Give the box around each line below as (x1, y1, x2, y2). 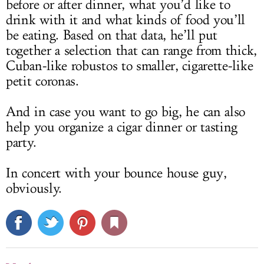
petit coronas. (6, 73, 79, 90)
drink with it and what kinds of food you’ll (6, 12, 246, 28)
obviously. (6, 180, 62, 197)
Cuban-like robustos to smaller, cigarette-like (6, 58, 253, 74)
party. (6, 134, 37, 151)
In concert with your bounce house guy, (6, 165, 227, 181)
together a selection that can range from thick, (6, 42, 257, 59)
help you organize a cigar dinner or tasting (6, 119, 238, 136)
